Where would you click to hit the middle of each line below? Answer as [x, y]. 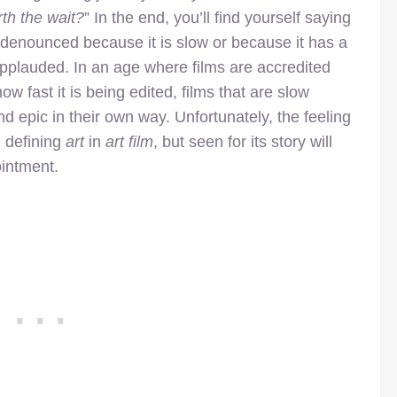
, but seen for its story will [243, 142]
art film [129, 142]
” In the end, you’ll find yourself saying [218, 18]
